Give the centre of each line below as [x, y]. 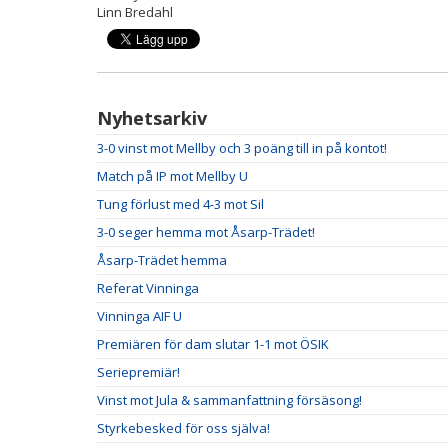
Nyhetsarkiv [152, 118]
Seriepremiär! [138, 372]
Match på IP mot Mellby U [172, 176]
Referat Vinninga [148, 288]
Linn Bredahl [135, 12]
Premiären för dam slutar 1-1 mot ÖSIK [213, 344]
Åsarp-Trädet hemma [162, 260]
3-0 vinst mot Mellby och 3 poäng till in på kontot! [242, 148]
